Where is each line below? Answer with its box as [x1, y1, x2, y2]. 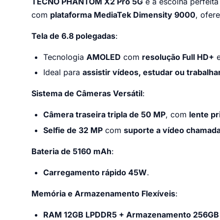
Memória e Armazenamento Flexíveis [31, 189, 175, 199]
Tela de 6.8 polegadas [31, 30, 115, 41]
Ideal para [43, 67, 82, 78]
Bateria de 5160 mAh [31, 146, 111, 157]
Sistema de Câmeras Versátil [31, 88, 142, 99]
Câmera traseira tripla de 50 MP [43, 110, 165, 120]
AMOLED [86, 52, 121, 62]
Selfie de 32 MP [43, 125, 103, 136]
